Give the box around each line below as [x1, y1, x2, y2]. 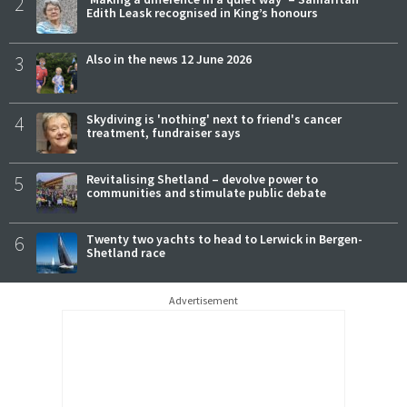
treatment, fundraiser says [86, 124, 241, 141]
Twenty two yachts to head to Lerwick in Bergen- [86, 230, 362, 247]
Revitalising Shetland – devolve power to [86, 170, 318, 187]
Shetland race [86, 243, 165, 261]
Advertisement [169, 293, 238, 307]
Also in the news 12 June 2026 [86, 50, 252, 67]
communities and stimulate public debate [86, 184, 326, 201]
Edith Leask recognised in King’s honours [86, 4, 318, 21]
